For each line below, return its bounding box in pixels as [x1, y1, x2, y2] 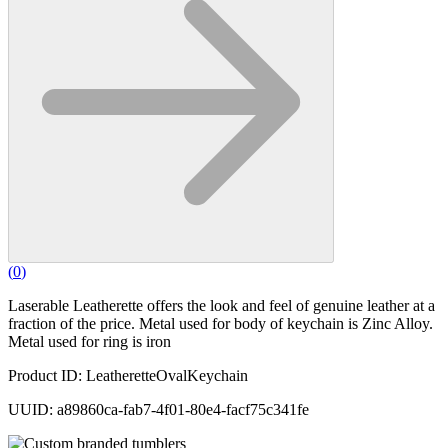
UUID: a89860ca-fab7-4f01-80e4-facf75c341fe [8, 401, 309, 419]
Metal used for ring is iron [8, 333, 171, 351]
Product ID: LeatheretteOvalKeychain [8, 367, 248, 385]
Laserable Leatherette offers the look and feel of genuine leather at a [8, 297, 435, 315]
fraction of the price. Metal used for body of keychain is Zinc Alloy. [8, 315, 433, 333]
